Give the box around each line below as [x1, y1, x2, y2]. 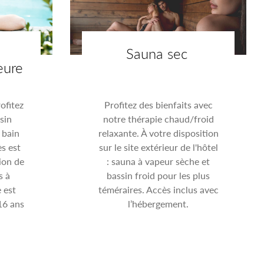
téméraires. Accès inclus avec [98, 182, 219, 196]
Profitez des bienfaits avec [104, 97, 213, 111]
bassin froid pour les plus [107, 168, 210, 182]
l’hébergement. [128, 196, 189, 210]
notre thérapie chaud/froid [103, 111, 214, 126]
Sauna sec [126, 42, 188, 63]
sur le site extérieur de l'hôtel [98, 140, 218, 154]
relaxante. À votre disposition [98, 126, 219, 140]
